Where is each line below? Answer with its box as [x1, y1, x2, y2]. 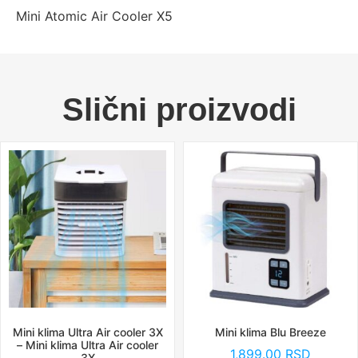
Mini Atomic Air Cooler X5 [16, 8, 173, 25]
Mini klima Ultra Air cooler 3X [12, 324, 163, 339]
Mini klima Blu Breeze [215, 324, 326, 339]
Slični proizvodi [62, 91, 296, 127]
